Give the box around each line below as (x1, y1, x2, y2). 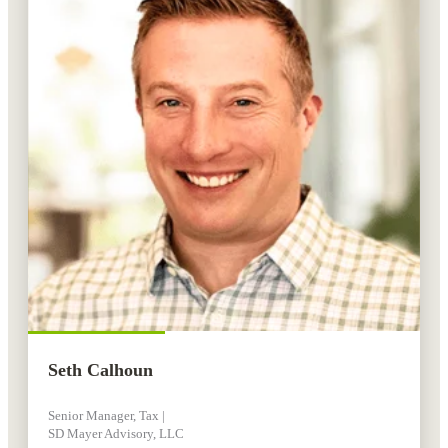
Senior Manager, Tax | (48, 408, 165, 424)
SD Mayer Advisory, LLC (48, 426, 184, 442)
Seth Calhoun (48, 360, 153, 381)
